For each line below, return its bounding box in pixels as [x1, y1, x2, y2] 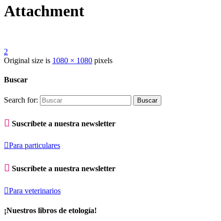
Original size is [4, 56, 52, 65]
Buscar [4, 75, 28, 84]
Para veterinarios [9, 186, 61, 195]
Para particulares [9, 141, 60, 150]
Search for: [4, 95, 38, 104]
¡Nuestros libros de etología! [4, 206, 97, 215]
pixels [92, 56, 112, 65]
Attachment [4, 1, 84, 20]
